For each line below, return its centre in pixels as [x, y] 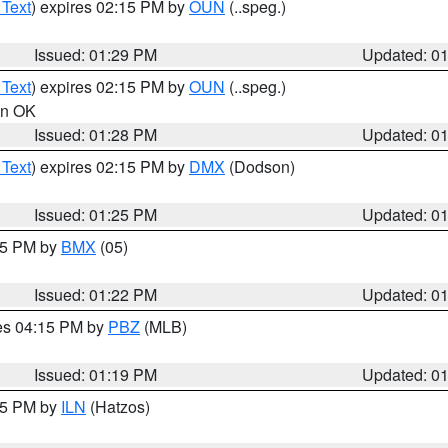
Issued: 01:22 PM [96, 294]
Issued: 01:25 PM [96, 214]
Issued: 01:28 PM [96, 134]
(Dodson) [260, 166]
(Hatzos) [118, 406]
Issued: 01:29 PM [96, 54]
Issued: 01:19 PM [96, 374]
